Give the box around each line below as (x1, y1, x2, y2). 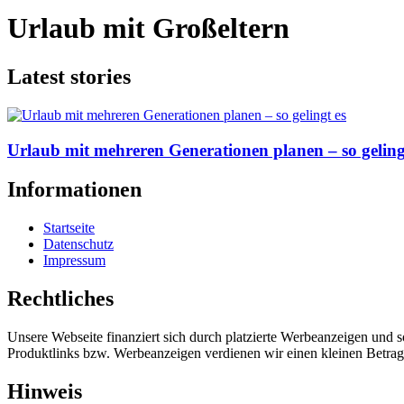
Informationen (7, 178, 142, 202)
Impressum (43, 252, 106, 269)
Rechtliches (7, 287, 114, 311)
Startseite (43, 220, 95, 236)
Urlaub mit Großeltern (7, 12, 289, 45)
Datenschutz (43, 236, 114, 252)
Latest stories (7, 64, 131, 88)
